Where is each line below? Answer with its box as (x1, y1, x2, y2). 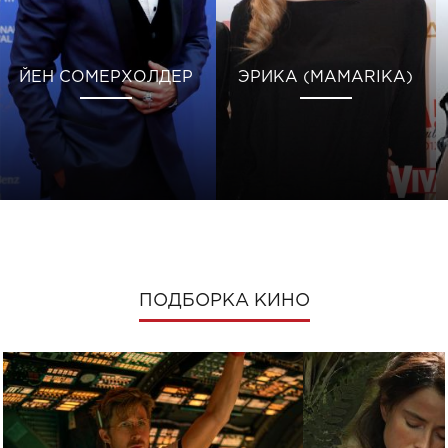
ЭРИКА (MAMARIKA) (238, 70, 414, 86)
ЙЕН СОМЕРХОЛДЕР (18, 70, 193, 86)
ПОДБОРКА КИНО (138, 292, 310, 309)
